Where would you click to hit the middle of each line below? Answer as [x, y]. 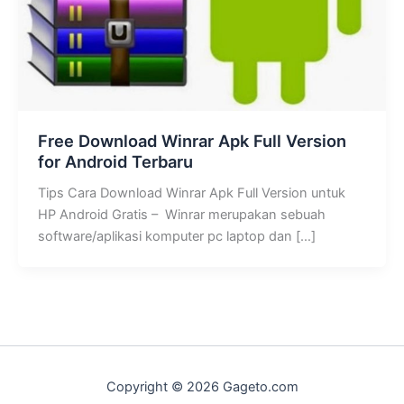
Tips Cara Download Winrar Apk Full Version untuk [191, 193]
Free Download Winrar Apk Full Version [192, 141]
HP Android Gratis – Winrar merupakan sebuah [181, 214]
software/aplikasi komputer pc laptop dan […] [176, 236]
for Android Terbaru [115, 162]
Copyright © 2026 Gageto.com [202, 387]
